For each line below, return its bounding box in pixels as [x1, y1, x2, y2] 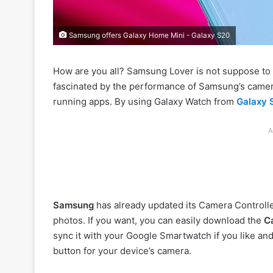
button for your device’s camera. [53, 244, 191, 257]
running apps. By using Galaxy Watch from [53, 95, 236, 107]
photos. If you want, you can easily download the [53, 214, 264, 226]
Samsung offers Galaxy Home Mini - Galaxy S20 [67, 30, 230, 40]
